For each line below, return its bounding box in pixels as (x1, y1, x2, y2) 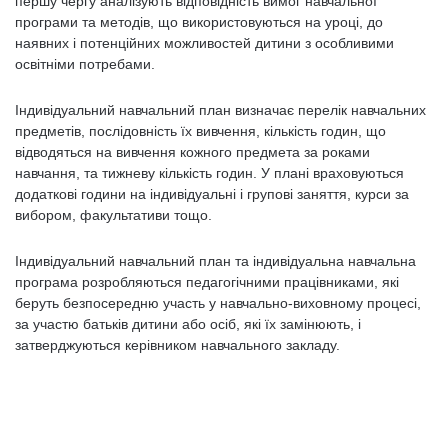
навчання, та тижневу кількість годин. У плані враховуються (15, 165, 404, 181)
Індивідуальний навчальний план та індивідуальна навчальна (15, 253, 416, 269)
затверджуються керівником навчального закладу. (15, 337, 340, 353)
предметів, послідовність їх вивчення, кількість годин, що (15, 123, 386, 139)
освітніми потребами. (15, 56, 155, 72)
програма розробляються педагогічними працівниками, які (15, 274, 399, 290)
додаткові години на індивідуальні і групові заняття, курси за (15, 186, 409, 202)
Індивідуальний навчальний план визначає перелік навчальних (15, 102, 426, 118)
